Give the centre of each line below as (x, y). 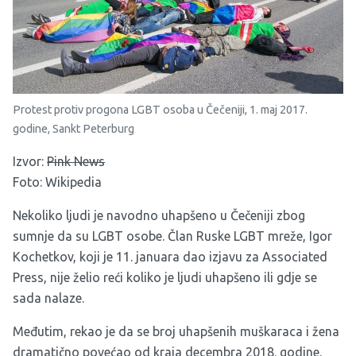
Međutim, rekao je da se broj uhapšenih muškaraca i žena (176, 332)
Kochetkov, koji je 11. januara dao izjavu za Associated (170, 257)
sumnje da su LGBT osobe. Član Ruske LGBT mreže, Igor (172, 236)
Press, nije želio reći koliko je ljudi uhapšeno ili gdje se (165, 278)
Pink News (76, 162)
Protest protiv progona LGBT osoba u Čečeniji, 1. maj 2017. (160, 110)
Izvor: (30, 162)
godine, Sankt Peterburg (74, 129)
